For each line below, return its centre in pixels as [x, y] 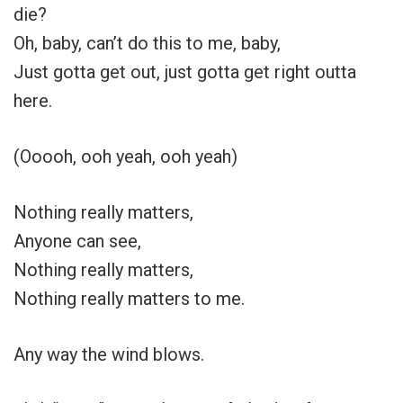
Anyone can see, [77, 242]
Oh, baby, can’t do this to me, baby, [147, 44]
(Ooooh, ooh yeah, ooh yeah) [125, 157]
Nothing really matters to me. [129, 299]
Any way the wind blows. [109, 355]
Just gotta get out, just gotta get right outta [185, 72]
